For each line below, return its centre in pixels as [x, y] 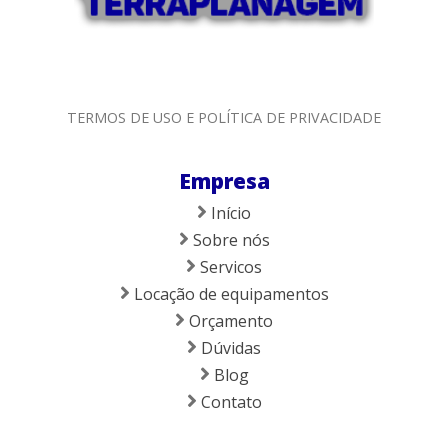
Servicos [229, 267]
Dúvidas [229, 348]
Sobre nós [229, 240]
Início [229, 213]
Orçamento [229, 321]
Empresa [224, 181]
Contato [229, 402]
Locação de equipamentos [229, 294]
